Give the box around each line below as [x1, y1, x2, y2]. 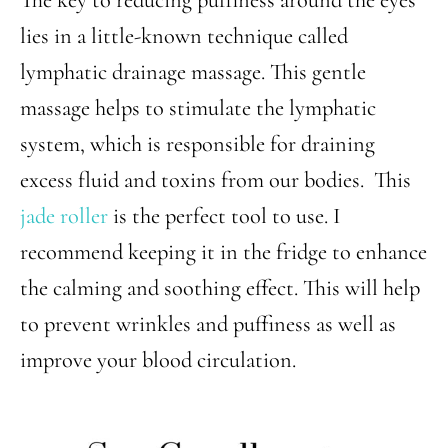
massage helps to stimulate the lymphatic [20, 94, 376, 121]
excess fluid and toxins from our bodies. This [20, 166, 411, 193]
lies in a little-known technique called [20, 22, 348, 49]
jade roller [20, 202, 108, 229]
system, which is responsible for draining [20, 130, 375, 157]
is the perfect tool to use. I [108, 202, 340, 229]
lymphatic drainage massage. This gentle [20, 58, 366, 85]
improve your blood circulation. [20, 346, 301, 373]
